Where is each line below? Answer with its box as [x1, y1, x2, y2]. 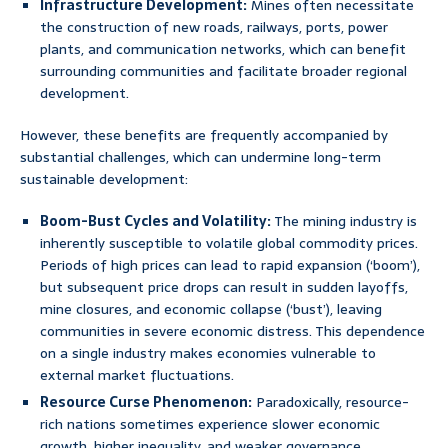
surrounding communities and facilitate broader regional [40, 60, 407, 83]
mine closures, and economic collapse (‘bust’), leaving [40, 298, 382, 321]
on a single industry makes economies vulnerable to [40, 342, 376, 365]
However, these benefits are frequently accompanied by [20, 124, 388, 147]
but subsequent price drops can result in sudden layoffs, [40, 276, 408, 299]
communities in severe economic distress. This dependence [40, 320, 425, 343]
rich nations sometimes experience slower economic [40, 413, 380, 436]
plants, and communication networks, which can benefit [40, 38, 406, 61]
